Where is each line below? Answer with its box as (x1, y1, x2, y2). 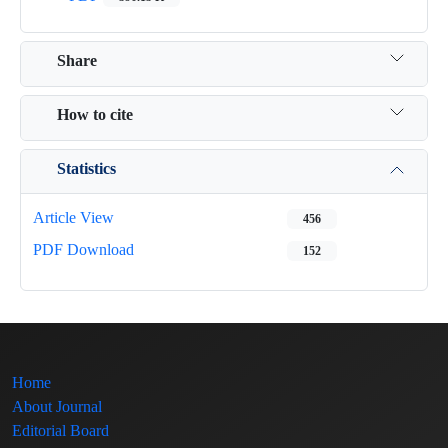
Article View (33, 208, 114, 227)
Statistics (57, 158, 116, 178)
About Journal (12, 397, 102, 416)
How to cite (57, 104, 133, 124)
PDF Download (33, 240, 134, 259)
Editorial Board (12, 421, 109, 440)
